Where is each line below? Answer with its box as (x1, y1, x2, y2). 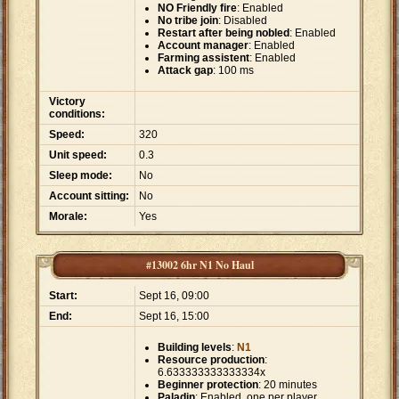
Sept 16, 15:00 (139, 310, 209, 323)
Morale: (49, 210, 87, 224)
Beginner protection (158, 379, 258, 392)
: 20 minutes (258, 379, 317, 392)
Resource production (158, 354, 265, 367)
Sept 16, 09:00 (139, 289, 209, 303)
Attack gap (158, 64, 213, 77)
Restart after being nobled (158, 27, 289, 40)
